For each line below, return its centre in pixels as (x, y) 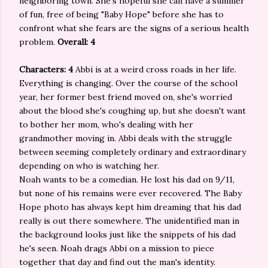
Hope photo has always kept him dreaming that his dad (130, 207)
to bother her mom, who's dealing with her (106, 124)
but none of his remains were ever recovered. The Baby (130, 193)
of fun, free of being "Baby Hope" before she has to (121, 14)
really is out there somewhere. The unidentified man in (129, 221)
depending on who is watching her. (89, 166)
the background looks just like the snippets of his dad (127, 234)
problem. (38, 42)
